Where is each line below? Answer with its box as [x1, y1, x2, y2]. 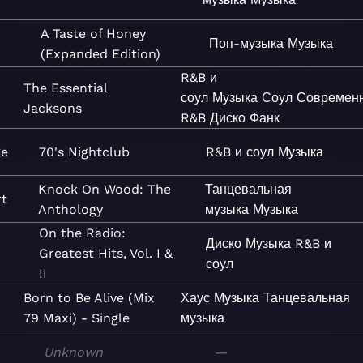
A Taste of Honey [41, 25, 147, 41]
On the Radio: [38, 225, 126, 241]
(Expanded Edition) [41, 45, 161, 62]
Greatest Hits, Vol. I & [38, 246, 173, 261]
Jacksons [23, 100, 82, 116]
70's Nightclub [38, 144, 130, 160]
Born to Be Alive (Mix [23, 289, 155, 305]
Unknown [43, 344, 103, 360]
